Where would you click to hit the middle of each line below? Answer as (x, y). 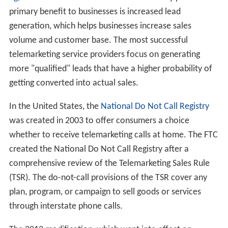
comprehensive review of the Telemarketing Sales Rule (109, 164)
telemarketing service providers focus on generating (104, 55)
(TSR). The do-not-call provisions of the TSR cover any (108, 178)
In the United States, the (55, 107)
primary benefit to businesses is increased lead (95, 12)
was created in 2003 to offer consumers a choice (99, 121)
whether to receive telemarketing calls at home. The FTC (113, 135)
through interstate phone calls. (66, 207)
